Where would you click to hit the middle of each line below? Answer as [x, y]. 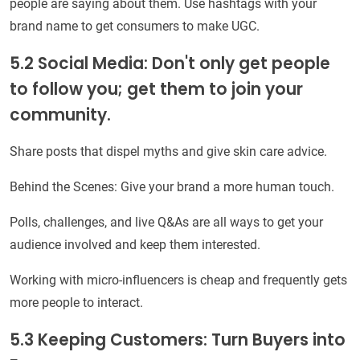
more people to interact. [76, 303]
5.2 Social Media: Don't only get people [170, 64]
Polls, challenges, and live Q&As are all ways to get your [166, 223]
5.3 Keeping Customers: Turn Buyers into [178, 340]
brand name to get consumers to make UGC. [135, 27]
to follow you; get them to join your [156, 90]
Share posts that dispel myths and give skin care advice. [168, 152]
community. [60, 115]
